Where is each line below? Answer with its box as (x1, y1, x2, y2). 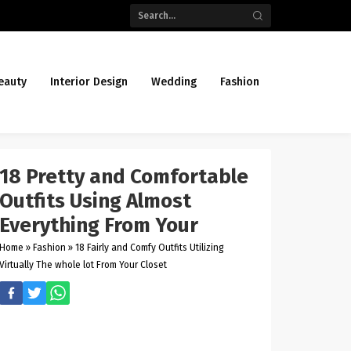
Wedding (151, 75, 197, 89)
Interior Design (50, 75, 128, 89)
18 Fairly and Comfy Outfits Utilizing (75, 242, 225, 253)
